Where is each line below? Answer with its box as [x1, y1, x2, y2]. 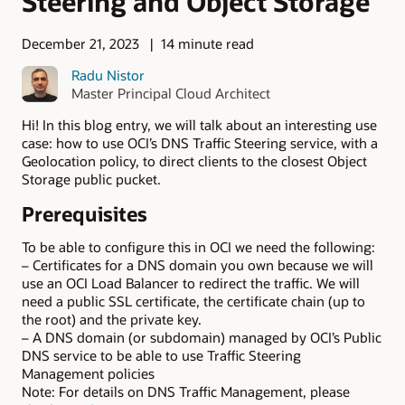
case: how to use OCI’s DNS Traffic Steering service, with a [22, 133, 378, 152]
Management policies [22, 363, 155, 382]
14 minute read [160, 34, 254, 53]
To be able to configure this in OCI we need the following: [22, 237, 375, 256]
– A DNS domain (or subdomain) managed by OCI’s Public [22, 327, 381, 346]
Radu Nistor [71, 65, 145, 84]
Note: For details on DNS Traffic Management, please [22, 381, 350, 400]
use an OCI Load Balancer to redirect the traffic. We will [22, 273, 360, 292]
